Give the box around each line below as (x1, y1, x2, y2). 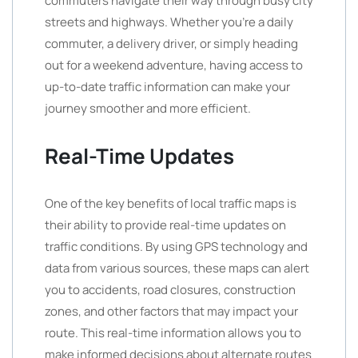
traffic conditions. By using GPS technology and (45, 238, 308, 255)
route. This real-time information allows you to (45, 324, 301, 341)
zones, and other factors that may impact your (45, 303, 298, 320)
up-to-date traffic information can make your (45, 78, 290, 95)
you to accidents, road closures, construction (45, 281, 296, 298)
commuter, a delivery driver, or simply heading (45, 35, 298, 52)
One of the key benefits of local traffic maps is (45, 195, 296, 212)
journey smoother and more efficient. (45, 100, 251, 117)
